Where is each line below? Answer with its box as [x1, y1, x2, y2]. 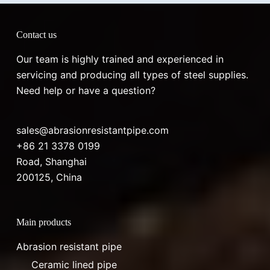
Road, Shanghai [16, 155, 87, 168]
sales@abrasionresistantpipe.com [16, 124, 169, 136]
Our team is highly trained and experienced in [16, 52, 224, 65]
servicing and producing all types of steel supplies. [16, 68, 251, 81]
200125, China [16, 171, 82, 183]
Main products [16, 216, 71, 227]
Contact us [16, 30, 57, 40]
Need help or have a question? [16, 84, 155, 96]
